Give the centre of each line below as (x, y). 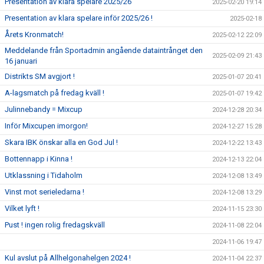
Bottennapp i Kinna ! (39, 159)
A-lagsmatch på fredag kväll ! (55, 93)
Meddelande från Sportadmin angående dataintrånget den (104, 50)
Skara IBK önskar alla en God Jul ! (61, 142)
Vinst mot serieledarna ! (44, 192)
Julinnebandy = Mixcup (44, 109)
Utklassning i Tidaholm (44, 175)
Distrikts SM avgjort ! (40, 76)
